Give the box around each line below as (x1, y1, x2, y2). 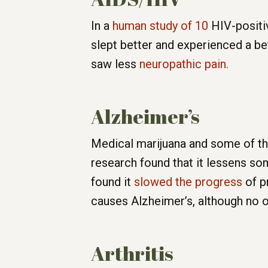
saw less (91, 57, 139, 72)
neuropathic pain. (139, 57, 229, 72)
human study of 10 (112, 19, 208, 33)
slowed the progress (134, 175, 242, 190)
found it (91, 175, 134, 190)
